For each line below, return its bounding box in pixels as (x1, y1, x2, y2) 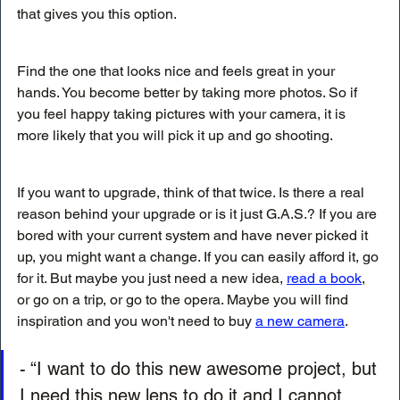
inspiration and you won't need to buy (17, 312, 255, 329)
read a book (287, 269, 362, 287)
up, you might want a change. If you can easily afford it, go (17, 247, 382, 265)
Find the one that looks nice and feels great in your (17, 62, 338, 79)
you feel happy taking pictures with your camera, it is (17, 104, 349, 122)
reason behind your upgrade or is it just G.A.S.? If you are (17, 204, 380, 222)
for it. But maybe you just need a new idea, (17, 269, 287, 287)
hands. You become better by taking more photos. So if (17, 83, 361, 101)
